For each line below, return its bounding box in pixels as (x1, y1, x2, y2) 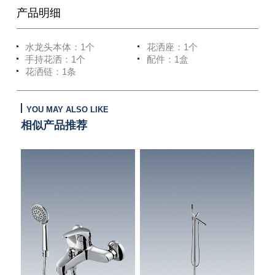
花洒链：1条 (25, 67, 77, 77)
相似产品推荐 (20, 118, 87, 131)
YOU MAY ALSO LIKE (26, 104, 109, 114)
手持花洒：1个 (25, 55, 86, 65)
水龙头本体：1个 (25, 42, 95, 53)
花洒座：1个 (146, 42, 198, 53)
